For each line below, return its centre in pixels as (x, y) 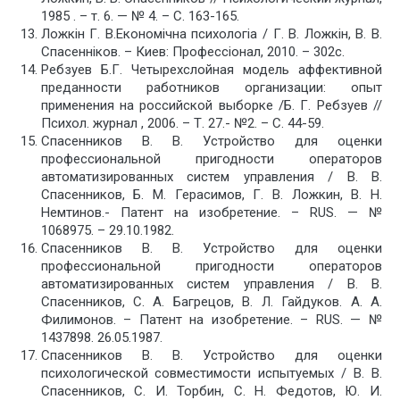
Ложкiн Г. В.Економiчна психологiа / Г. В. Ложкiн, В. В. (211, 33)
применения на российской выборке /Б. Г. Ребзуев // (211, 105)
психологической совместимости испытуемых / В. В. (211, 373)
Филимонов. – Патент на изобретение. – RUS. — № (211, 319)
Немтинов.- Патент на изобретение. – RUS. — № (211, 212)
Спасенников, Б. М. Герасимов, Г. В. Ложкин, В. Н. (211, 194)
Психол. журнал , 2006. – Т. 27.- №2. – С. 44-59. (182, 123)
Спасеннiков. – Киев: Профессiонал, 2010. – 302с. (192, 51)
